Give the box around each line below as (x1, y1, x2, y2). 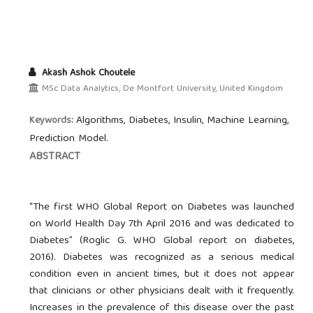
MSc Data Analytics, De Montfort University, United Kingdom (38, 81, 283, 98)
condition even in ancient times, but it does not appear (29, 265, 294, 284)
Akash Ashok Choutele (38, 65, 135, 82)
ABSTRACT (29, 147, 81, 168)
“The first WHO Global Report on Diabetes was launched (29, 198, 294, 217)
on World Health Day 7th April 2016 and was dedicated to (29, 215, 294, 234)
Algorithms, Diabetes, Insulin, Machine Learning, (76, 112, 289, 131)
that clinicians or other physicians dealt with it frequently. (29, 282, 294, 301)
